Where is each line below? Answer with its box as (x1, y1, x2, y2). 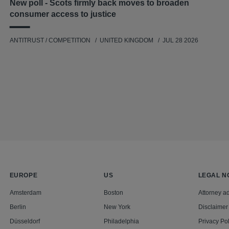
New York (104, 203, 131, 211)
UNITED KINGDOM (99, 37, 155, 44)
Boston (104, 189, 124, 197)
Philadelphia (104, 218, 140, 225)
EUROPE (9, 172, 38, 179)
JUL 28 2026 (162, 37, 198, 44)
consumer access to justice (9, 10, 116, 19)
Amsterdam (9, 189, 41, 197)
